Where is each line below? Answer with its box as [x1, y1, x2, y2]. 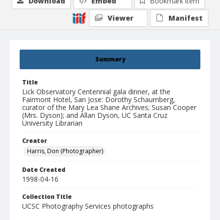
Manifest [168, 13, 203, 23]
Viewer [108, 13, 134, 23]
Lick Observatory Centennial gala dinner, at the [22, 87, 170, 97]
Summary [95, 55, 125, 64]
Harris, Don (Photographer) [27, 147, 103, 156]
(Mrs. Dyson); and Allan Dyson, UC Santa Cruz [22, 110, 167, 120]
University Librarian [22, 118, 82, 128]
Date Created [22, 165, 65, 174]
